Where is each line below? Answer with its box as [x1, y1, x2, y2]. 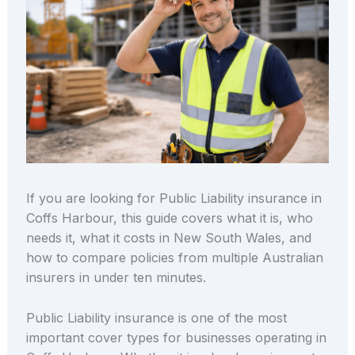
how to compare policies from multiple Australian [25, 250, 323, 266]
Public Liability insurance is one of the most [25, 309, 287, 326]
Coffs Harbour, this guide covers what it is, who [25, 210, 313, 227]
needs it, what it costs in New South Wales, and [25, 230, 311, 246]
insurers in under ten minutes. [25, 269, 206, 286]
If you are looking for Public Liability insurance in [25, 190, 322, 207]
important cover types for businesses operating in [25, 329, 326, 345]
